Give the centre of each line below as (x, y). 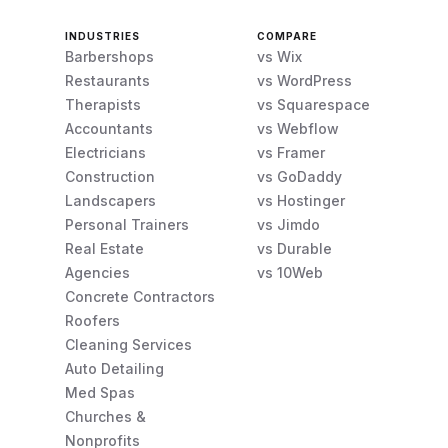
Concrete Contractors (140, 296)
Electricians (106, 152)
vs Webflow (297, 128)
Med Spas (100, 392)
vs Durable (294, 248)
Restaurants (108, 80)
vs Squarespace (313, 104)
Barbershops (110, 56)
